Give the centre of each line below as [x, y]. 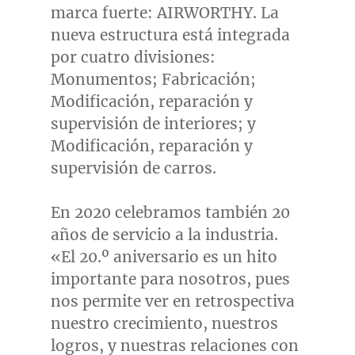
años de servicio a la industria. [164, 235]
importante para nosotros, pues [170, 279]
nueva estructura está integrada [170, 35]
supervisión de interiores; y [153, 124]
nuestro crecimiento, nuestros [164, 324]
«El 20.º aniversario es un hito [164, 257]
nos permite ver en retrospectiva [172, 302]
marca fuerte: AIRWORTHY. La [164, 13]
